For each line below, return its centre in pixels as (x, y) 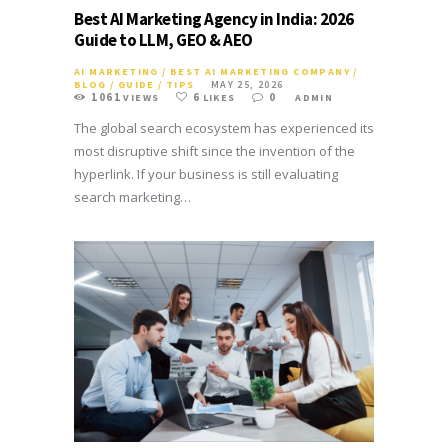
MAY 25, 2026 (247, 84)
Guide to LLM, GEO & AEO (163, 39)
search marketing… (132, 196)
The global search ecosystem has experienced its (224, 127)
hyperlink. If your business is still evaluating (206, 173)
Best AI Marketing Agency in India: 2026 (214, 18)
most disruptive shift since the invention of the (214, 150)
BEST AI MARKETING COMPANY (260, 71)
